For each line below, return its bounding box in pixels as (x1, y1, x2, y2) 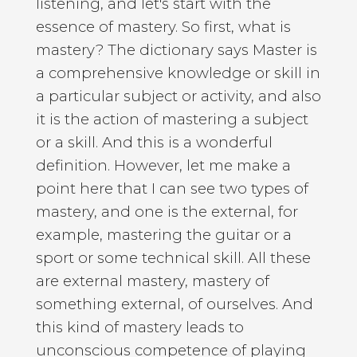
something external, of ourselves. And (35, 294, 313, 313)
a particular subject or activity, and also (35, 86, 321, 105)
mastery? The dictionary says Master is (35, 40, 317, 59)
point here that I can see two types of (35, 178, 308, 198)
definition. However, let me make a (35, 155, 291, 175)
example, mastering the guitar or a (35, 225, 292, 244)
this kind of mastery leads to (35, 317, 244, 336)
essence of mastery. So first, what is (35, 17, 291, 36)
